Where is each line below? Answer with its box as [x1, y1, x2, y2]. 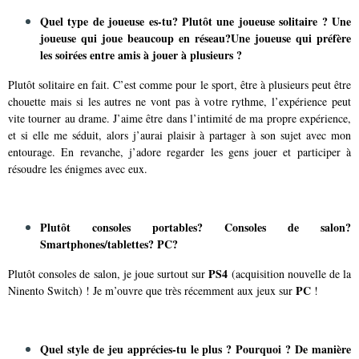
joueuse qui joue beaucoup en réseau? [40, 29, 231, 46]
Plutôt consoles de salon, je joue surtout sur [8, 265, 209, 281]
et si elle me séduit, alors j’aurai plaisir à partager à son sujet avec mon [8, 127, 351, 143]
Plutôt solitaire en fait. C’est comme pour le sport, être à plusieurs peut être [8, 76, 351, 92]
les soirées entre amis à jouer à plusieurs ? [40, 46, 242, 63]
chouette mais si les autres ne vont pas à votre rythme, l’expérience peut [8, 93, 351, 109]
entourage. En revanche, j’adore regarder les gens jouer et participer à [8, 143, 351, 159]
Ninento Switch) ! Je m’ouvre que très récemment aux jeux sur [8, 282, 296, 298]
